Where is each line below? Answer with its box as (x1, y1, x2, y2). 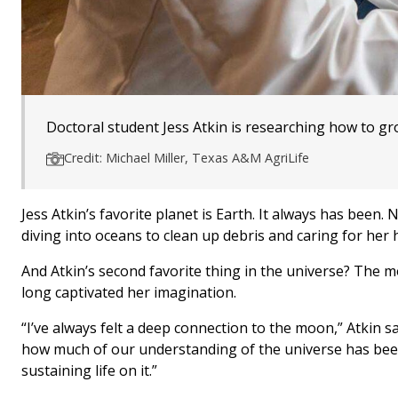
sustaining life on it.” (21, 361, 157, 381)
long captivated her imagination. (21, 283, 236, 303)
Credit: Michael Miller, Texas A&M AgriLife (64, 149, 309, 167)
